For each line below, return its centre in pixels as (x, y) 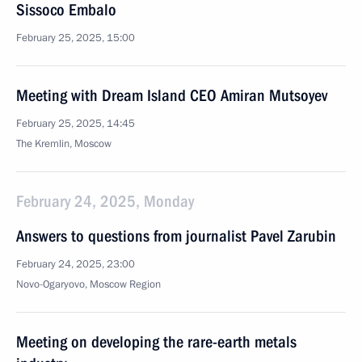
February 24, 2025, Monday (105, 201)
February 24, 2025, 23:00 (76, 264)
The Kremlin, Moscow (64, 144)
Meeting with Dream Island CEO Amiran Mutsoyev (172, 95)
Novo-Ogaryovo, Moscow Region (88, 284)
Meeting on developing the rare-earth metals (156, 342)
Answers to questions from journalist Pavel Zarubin (176, 236)
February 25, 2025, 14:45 (76, 124)
